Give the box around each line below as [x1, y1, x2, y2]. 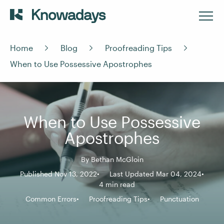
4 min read [99, 180, 135, 188]
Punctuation [159, 194, 199, 203]
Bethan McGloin [90, 155, 143, 163]
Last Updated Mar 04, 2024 [109, 169, 201, 178]
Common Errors [25, 194, 76, 203]
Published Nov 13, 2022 [20, 169, 97, 178]
